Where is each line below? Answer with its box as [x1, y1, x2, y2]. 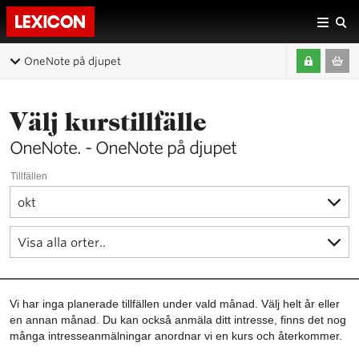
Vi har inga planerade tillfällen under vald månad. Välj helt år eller [10, 297, 340, 310]
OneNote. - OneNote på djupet [10, 138, 236, 158]
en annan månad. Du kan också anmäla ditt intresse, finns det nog [10, 313, 346, 326]
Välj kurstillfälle [10, 106, 207, 138]
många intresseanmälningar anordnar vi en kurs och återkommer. [10, 329, 342, 342]
